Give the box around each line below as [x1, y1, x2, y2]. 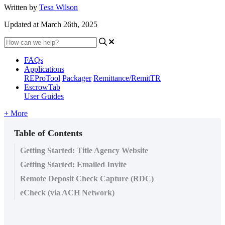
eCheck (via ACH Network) [20, 188, 115, 197]
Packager [62, 73, 91, 82]
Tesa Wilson [39, 3, 78, 12]
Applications [24, 64, 64, 73]
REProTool [24, 73, 60, 82]
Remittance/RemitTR [93, 73, 161, 82]
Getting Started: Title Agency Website [20, 146, 148, 155]
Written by [4, 3, 39, 12]
